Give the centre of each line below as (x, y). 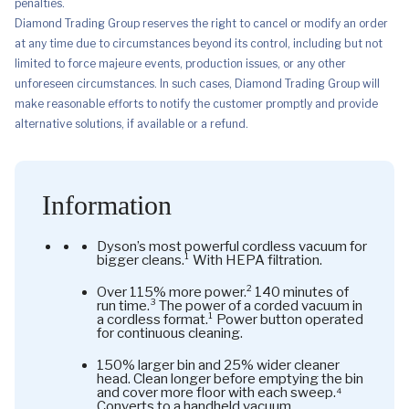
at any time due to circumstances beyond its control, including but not (199, 43)
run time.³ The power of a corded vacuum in (230, 305)
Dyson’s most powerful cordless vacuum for (232, 246)
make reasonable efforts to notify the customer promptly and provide (196, 103)
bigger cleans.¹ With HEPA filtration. (210, 260)
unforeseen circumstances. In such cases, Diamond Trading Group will (197, 83)
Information (107, 204)
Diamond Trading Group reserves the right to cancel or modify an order (201, 23)
